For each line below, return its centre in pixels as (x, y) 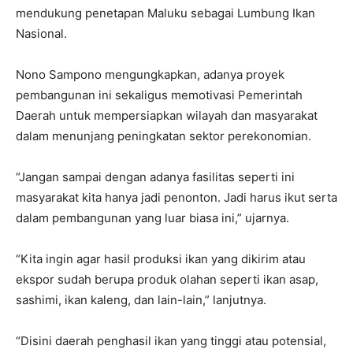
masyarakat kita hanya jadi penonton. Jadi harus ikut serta (176, 197)
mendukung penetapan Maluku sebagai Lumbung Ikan (165, 13)
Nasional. (41, 33)
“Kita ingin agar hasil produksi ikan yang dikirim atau (161, 258)
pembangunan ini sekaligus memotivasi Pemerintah (159, 95)
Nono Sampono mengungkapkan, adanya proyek (150, 74)
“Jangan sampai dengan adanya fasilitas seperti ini (155, 176)
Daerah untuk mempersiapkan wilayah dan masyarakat (167, 115)
